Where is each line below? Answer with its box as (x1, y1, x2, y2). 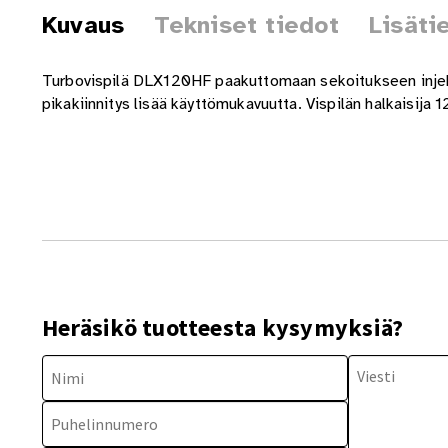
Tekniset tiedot (154, 10, 339, 41)
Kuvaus (41, 10, 125, 41)
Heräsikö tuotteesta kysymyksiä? (41, 312, 404, 344)
